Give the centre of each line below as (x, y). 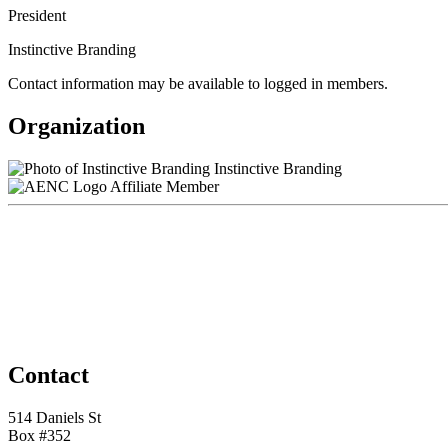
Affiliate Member (164, 186)
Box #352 (39, 435)
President (37, 15)
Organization (76, 125)
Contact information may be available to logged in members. (198, 83)
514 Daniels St (54, 417)
